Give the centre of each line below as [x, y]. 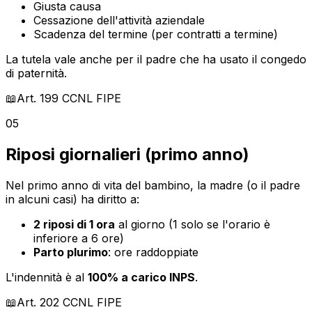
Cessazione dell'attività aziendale [119, 20]
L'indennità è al [47, 277]
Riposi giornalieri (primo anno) [127, 154]
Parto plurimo [71, 252]
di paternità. [36, 73]
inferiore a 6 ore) [79, 238]
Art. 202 [38, 302]
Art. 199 [38, 98]
